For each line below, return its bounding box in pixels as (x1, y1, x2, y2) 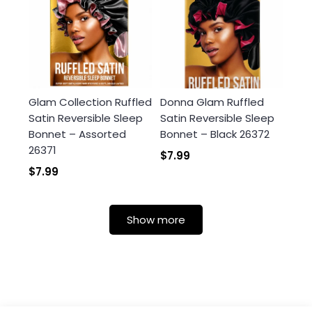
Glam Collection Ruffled (29, 95, 152, 110)
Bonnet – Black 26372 (160, 127, 270, 142)
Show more (127, 212, 185, 228)
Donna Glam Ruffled (160, 95, 264, 110)
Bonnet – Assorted (29, 127, 126, 142)
